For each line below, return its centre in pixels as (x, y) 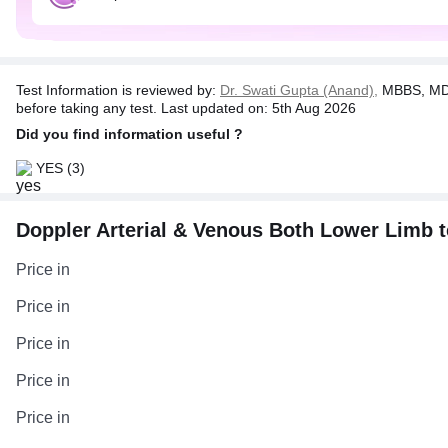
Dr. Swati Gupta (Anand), (299, 90)
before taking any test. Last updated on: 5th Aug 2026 (186, 108)
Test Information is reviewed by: (118, 90)
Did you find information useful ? (129, 134)
